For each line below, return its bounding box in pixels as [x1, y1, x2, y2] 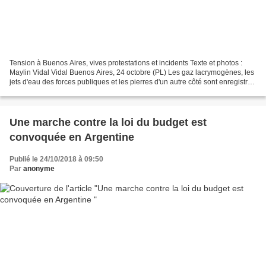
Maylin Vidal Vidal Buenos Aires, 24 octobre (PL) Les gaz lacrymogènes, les [9, 68, 254, 77]
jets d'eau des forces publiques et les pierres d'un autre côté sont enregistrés [9, 78, 255, 87]
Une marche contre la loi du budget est [9, 116, 207, 129]
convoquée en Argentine [9, 131, 134, 144]
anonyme [23, 164, 55, 173]
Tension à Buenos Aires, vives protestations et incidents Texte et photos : [9, 59, 242, 68]
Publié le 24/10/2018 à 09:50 [9, 155, 103, 164]
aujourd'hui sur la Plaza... [9, 87, 91, 96]
